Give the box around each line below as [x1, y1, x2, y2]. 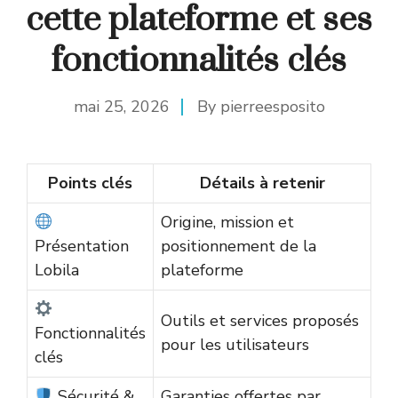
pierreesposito [219, 96, 325, 118]
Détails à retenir [199, 172, 325, 195]
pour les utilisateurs [161, 334, 309, 356]
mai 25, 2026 [73, 96, 170, 118]
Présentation [35, 235, 129, 258]
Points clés [48, 172, 132, 195]
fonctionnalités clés [52, 39, 346, 84]
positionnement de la [161, 235, 316, 258]
